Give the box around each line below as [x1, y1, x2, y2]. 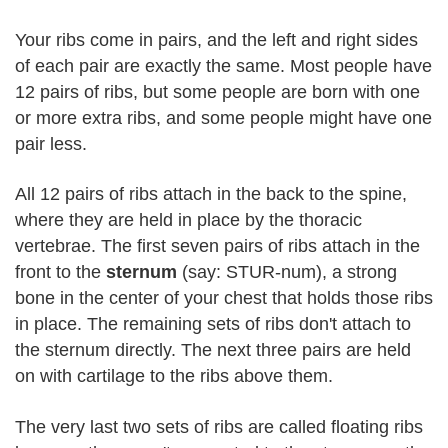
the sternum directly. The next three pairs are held [15, 340, 411, 360]
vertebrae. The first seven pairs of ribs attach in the [15, 236, 420, 256]
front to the [15, 262, 106, 282]
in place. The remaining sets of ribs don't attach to [15, 314, 411, 334]
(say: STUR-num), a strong [177, 262, 397, 282]
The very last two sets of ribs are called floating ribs [15, 416, 423, 437]
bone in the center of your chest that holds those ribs [15, 288, 433, 308]
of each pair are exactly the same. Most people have [15, 55, 432, 76]
